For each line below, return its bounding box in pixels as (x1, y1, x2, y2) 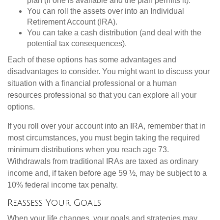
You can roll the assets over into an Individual (27, 7, 184, 16)
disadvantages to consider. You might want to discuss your (7, 67, 210, 76)
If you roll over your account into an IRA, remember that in (7, 122, 206, 131)
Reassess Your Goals (7, 198, 101, 208)
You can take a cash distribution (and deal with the (27, 28, 201, 37)
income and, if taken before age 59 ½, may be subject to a (7, 169, 207, 178)
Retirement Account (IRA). (27, 18, 117, 27)
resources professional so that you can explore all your (7, 91, 196, 100)
